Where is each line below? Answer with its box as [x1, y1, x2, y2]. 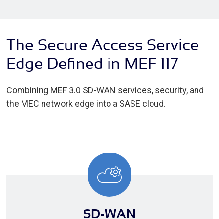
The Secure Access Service [6, 36, 199, 54]
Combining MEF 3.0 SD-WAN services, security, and [6, 85, 204, 96]
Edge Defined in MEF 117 [6, 54, 178, 72]
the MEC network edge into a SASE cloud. [6, 98, 166, 109]
